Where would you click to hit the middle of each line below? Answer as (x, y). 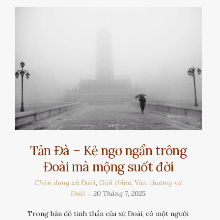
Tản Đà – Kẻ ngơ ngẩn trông (108, 151)
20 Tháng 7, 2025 (120, 194)
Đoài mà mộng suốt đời (108, 167)
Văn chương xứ (158, 183)
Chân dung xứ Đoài (65, 183)
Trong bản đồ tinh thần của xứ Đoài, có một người (108, 214)
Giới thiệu (115, 183)
